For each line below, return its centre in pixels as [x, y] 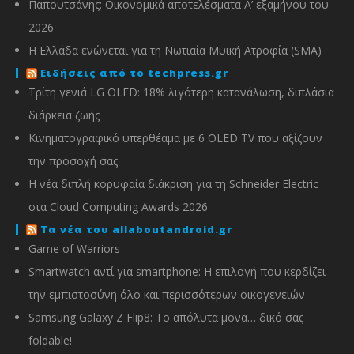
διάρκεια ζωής [64, 115]
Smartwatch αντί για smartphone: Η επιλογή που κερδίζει [177, 271]
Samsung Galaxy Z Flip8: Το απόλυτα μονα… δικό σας [166, 317]
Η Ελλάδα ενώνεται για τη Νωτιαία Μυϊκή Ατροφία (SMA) [175, 50]
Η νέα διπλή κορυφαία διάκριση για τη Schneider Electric [173, 183]
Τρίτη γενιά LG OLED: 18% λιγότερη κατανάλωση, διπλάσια [181, 92]
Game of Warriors [74, 248]
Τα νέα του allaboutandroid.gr [136, 229]
